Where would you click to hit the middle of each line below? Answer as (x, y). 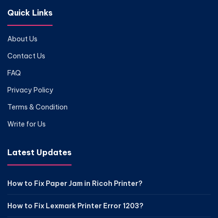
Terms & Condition (37, 107)
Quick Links (30, 12)
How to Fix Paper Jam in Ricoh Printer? (75, 183)
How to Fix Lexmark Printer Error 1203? (75, 206)
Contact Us (26, 56)
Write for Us (27, 124)
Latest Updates (39, 152)
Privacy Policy (30, 90)
